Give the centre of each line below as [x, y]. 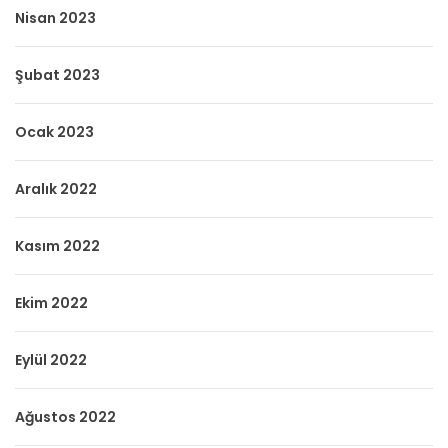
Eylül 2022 [51, 359]
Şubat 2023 [57, 74]
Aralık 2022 [56, 188]
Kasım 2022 [57, 245]
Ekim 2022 [51, 302]
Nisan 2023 [55, 17]
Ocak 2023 [54, 131]
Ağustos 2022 [65, 416]
